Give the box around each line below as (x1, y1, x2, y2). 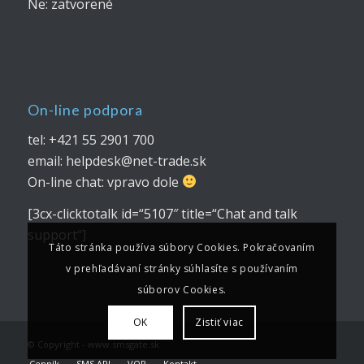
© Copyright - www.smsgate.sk (27, 337, 159, 350)
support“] (27, 226, 86, 245)
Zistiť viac (195, 315, 244, 330)
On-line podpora (27, 102, 143, 119)
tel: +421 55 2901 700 (27, 130, 154, 149)
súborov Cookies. (137, 283, 227, 297)
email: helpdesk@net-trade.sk (27, 151, 206, 170)
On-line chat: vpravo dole (27, 172, 182, 191)
